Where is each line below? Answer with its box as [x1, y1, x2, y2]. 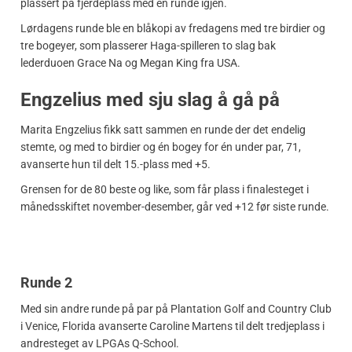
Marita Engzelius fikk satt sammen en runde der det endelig [20, 123, 306, 136]
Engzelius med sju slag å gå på [20, 88, 280, 111]
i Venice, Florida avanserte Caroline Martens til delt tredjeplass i [20, 319, 324, 332]
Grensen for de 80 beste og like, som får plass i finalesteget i [20, 182, 309, 196]
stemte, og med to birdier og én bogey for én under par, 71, [20, 140, 301, 153]
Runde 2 [20, 273, 72, 291]
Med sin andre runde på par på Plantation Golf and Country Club [20, 302, 332, 315]
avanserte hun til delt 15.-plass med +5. [20, 157, 211, 170]
